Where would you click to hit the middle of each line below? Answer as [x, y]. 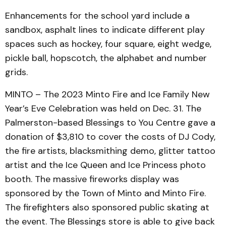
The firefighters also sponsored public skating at [107, 207]
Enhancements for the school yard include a [97, 16]
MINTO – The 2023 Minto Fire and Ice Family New [107, 94]
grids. [16, 72]
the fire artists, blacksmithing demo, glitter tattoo [110, 151]
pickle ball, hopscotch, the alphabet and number [106, 58]
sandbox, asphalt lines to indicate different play [105, 30]
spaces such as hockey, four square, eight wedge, [108, 44]
